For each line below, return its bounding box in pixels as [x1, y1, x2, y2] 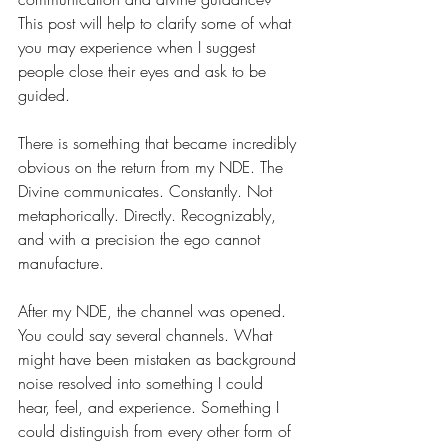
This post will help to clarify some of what [18, 12, 296, 35]
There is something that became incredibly [18, 132, 301, 155]
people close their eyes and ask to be [18, 60, 271, 83]
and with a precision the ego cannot [18, 228, 265, 251]
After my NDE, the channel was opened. [18, 300, 291, 323]
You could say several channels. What [18, 324, 277, 347]
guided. [18, 84, 70, 107]
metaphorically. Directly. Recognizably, [18, 204, 281, 227]
